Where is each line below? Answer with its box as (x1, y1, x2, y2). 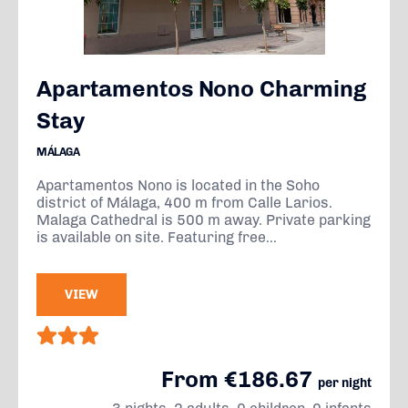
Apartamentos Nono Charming (36, 75, 366, 102)
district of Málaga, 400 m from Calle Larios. (36, 194, 332, 211)
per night (318, 375, 372, 391)
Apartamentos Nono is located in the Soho (36, 177, 320, 194)
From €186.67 (161, 365, 318, 393)
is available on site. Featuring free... (36, 229, 277, 246)
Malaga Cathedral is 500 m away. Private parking (36, 211, 371, 229)
